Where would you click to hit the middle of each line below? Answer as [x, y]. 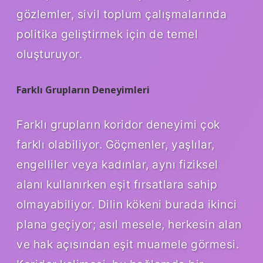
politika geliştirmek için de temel [107, 34]
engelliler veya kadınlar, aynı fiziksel [117, 164]
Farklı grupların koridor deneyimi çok [118, 124]
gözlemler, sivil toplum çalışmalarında [122, 14]
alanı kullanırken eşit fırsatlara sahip [117, 184]
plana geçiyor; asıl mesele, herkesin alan [129, 224]
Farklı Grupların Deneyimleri [83, 90]
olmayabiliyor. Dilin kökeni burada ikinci [127, 204]
